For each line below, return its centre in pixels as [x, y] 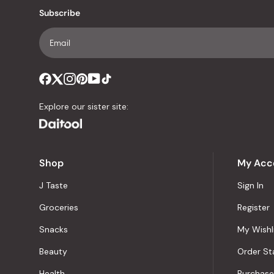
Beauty [53, 251]
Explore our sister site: [84, 106]
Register [254, 207]
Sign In [250, 185]
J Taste [54, 185]
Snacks [54, 229]
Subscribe [60, 13]
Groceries [59, 207]
